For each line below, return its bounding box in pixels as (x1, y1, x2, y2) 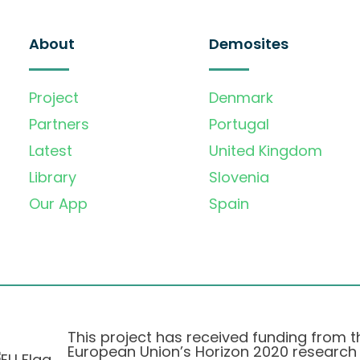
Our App (29, 194, 88, 215)
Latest (29, 141, 72, 162)
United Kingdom (209, 141, 322, 162)
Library (29, 167, 76, 188)
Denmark (209, 88, 273, 108)
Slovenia (209, 167, 269, 188)
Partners (29, 114, 89, 135)
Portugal (209, 114, 269, 135)
